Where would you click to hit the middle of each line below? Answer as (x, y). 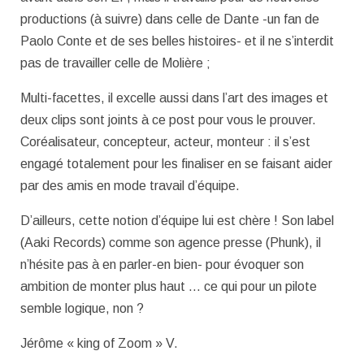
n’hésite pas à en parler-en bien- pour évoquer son (162, 264)
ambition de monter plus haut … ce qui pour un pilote (169, 286)
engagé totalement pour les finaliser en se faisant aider (176, 163)
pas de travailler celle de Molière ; (115, 63)
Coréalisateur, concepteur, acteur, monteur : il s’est (165, 141)
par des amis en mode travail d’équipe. (130, 185)
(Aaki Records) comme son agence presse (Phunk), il (171, 242)
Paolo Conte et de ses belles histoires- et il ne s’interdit (177, 41)
